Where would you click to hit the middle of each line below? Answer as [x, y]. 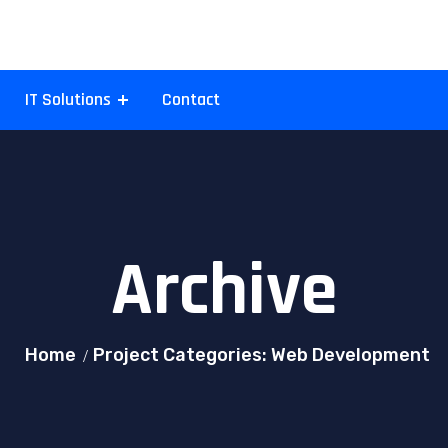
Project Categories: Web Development [261, 354]
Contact [191, 99]
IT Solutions [68, 99]
